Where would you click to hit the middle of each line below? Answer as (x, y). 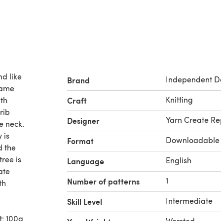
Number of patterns (103, 181)
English (179, 160)
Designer (83, 121)
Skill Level (85, 202)
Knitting (179, 99)
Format (80, 141)
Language (86, 161)
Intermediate (189, 201)
